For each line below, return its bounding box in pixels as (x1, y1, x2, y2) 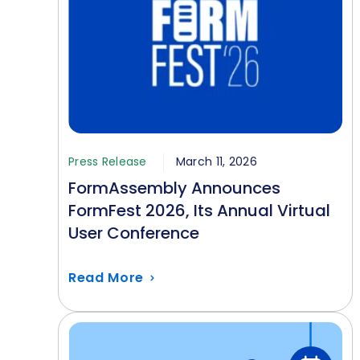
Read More (68, 268, 145, 287)
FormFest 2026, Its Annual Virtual (68, 199, 330, 222)
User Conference (68, 222, 199, 244)
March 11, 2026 (175, 153, 257, 170)
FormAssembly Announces (68, 177, 280, 199)
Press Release (68, 153, 150, 170)
